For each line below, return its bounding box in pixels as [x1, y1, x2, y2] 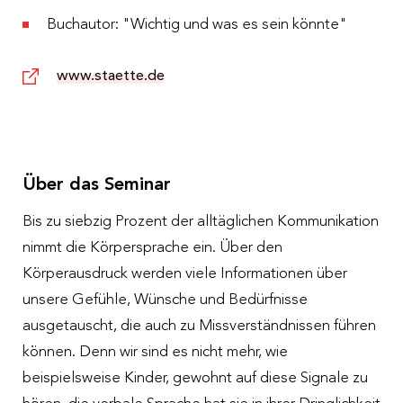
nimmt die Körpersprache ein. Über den [22, 239, 282, 255]
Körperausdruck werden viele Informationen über [22, 265, 347, 282]
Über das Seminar [22, 175, 171, 194]
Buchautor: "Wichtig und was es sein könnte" [47, 16, 347, 32]
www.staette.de [57, 68, 165, 85]
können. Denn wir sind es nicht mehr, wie [22, 344, 288, 360]
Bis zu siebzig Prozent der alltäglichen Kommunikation [22, 213, 379, 229]
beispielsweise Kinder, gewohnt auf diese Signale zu [22, 370, 368, 386]
